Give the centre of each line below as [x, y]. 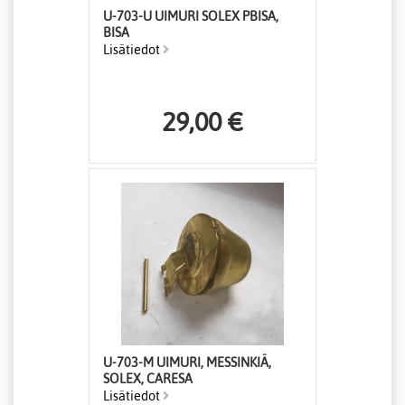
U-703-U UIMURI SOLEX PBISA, [191, 17]
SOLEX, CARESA [148, 379]
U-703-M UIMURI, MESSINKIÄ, [187, 363]
